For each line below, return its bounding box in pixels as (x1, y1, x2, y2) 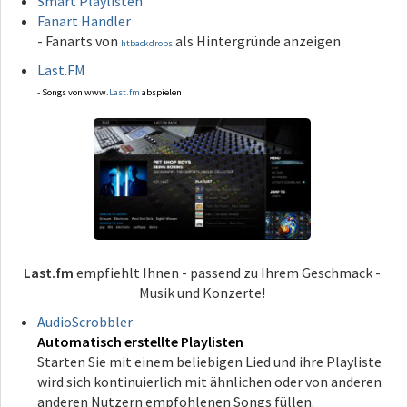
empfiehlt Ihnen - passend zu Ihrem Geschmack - (74, 263, 382, 282)
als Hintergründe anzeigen (173, 31, 341, 50)
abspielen (140, 85, 182, 98)
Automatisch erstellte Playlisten (37, 332, 243, 351)
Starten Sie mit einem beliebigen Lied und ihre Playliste (37, 352, 382, 371)
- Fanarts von (37, 31, 121, 50)
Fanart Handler (37, 11, 131, 30)
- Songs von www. (37, 85, 109, 98)
